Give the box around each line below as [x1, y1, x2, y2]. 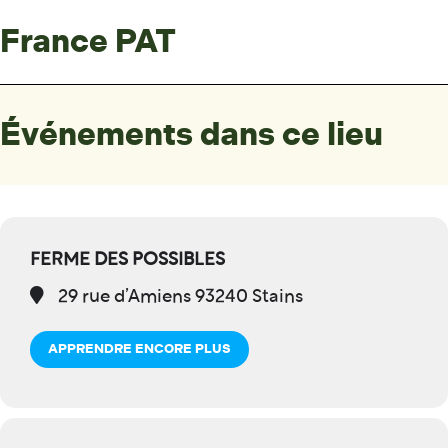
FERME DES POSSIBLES [30, 251, 225, 270]
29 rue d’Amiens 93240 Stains [54, 288, 303, 307]
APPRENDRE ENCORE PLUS [48, 341, 231, 357]
